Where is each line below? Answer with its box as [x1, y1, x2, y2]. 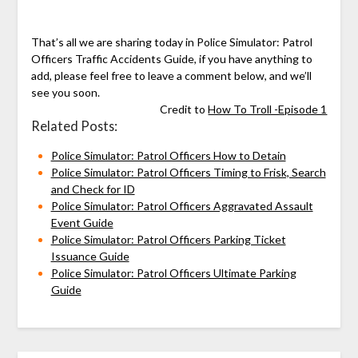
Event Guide [50, 215, 113, 229]
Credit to [160, 101, 209, 116]
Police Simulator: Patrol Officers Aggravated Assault [50, 198, 313, 213]
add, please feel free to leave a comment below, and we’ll [30, 68, 312, 82]
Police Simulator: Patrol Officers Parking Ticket [50, 232, 286, 246]
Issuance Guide [50, 249, 129, 263]
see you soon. [30, 85, 100, 99]
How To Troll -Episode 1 [208, 101, 328, 116]
